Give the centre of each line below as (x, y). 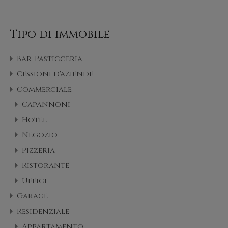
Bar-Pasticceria (50, 59)
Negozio (40, 135)
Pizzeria (38, 151)
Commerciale (44, 90)
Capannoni (46, 105)
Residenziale (43, 212)
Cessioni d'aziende (55, 74)
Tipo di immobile (60, 35)
